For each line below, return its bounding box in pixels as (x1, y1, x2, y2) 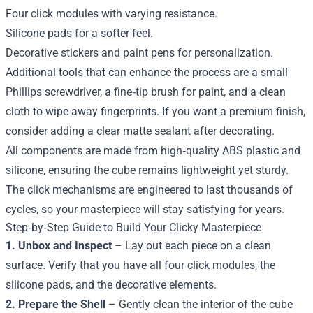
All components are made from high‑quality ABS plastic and (6, 143, 300, 157)
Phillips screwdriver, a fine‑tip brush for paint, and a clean (6, 85, 286, 99)
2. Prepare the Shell (6, 297, 105, 311)
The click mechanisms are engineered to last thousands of (6, 182, 293, 196)
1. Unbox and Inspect (6, 238, 112, 252)
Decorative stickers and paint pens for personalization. (6, 45, 273, 59)
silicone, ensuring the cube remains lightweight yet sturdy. (6, 163, 289, 177)
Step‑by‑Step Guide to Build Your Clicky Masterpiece (6, 220, 261, 234)
